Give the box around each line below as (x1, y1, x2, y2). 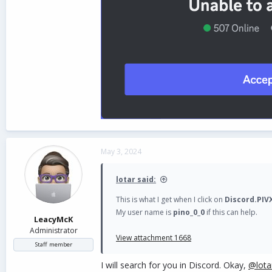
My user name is (116, 207, 173, 217)
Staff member (35, 240, 72, 248)
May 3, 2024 (101, 146, 141, 157)
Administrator (29, 225, 78, 236)
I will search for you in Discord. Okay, (101, 259, 248, 271)
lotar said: (116, 174, 156, 185)
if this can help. (205, 207, 257, 217)
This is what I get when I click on (116, 194, 225, 205)
